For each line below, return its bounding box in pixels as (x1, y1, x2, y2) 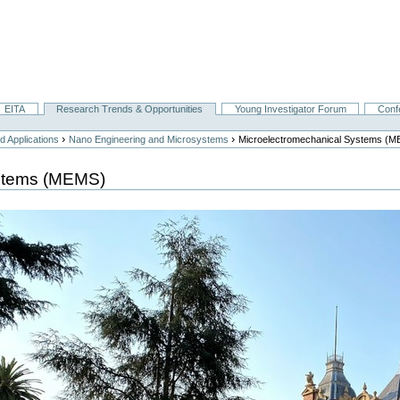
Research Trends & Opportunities (56, 104, 204, 115)
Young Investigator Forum (234, 104, 346, 115)
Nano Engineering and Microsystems (69, 134, 229, 146)
